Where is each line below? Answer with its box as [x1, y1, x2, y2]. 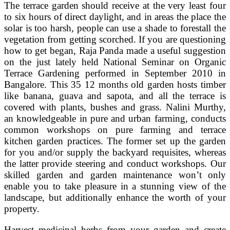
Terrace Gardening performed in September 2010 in [4, 68, 226, 79]
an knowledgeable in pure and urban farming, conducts [4, 113, 226, 124]
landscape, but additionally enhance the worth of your [4, 192, 226, 203]
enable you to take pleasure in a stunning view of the [4, 181, 226, 192]
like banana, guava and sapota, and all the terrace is [4, 90, 226, 102]
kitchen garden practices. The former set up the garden [4, 136, 226, 147]
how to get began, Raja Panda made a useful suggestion [4, 45, 226, 56]
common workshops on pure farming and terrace [4, 124, 226, 136]
